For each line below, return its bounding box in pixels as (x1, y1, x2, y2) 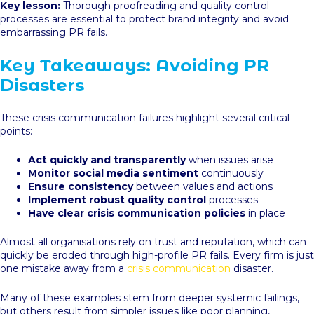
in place (245, 206, 285, 219)
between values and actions (133, 179, 273, 193)
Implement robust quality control (28, 193, 206, 206)
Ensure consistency (28, 179, 133, 193)
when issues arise (186, 153, 273, 166)
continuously (198, 166, 264, 179)
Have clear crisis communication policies (28, 206, 245, 219)
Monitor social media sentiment (28, 166, 198, 179)
